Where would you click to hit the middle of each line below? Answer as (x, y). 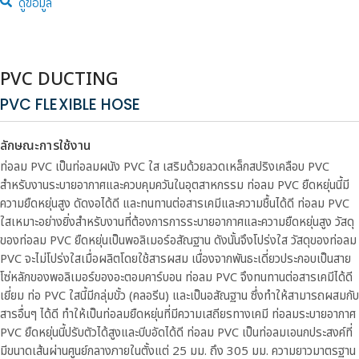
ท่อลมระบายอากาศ (314, 315)
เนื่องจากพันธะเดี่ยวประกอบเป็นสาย (271, 259)
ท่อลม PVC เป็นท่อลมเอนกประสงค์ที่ (268, 333)
